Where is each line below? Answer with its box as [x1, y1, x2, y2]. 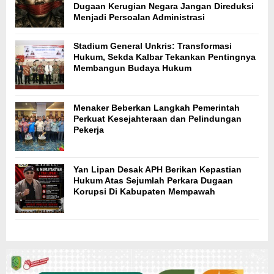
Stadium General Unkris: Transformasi [73, 40, 232, 51]
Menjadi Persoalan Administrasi [73, 12, 205, 22]
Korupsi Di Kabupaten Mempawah [73, 186, 215, 196]
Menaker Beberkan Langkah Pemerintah [73, 102, 240, 113]
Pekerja [73, 124, 104, 135]
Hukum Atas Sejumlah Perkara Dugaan [73, 175, 233, 185]
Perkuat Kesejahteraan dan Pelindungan [73, 113, 242, 124]
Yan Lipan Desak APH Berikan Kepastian [73, 164, 242, 174]
